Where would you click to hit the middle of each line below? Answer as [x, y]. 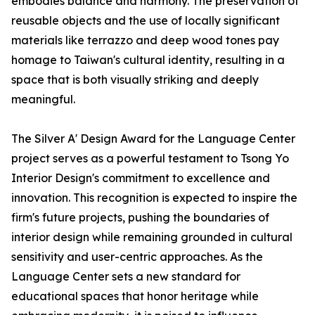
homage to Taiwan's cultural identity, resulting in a [148, 60]
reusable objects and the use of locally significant [146, 21]
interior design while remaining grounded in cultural [152, 237]
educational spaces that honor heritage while [135, 296]
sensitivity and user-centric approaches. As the [137, 257]
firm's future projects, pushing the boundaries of [140, 218]
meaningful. [43, 99]
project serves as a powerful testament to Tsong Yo [150, 159]
